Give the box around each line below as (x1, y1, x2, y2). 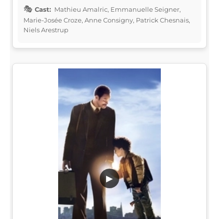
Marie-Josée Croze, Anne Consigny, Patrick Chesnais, (23, 16, 190, 24)
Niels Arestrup (23, 25, 68, 34)
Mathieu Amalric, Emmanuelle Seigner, (53, 5, 181, 13)
